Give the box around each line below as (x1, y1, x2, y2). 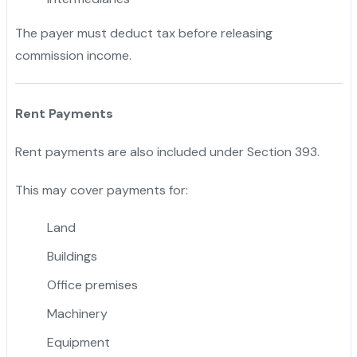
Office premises (46, 276, 138, 293)
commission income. (14, 46, 131, 64)
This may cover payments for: (14, 181, 188, 198)
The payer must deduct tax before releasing (14, 24, 273, 41)
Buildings (46, 247, 97, 265)
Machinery (46, 304, 108, 322)
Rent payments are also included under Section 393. (14, 143, 320, 160)
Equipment (46, 333, 110, 351)
